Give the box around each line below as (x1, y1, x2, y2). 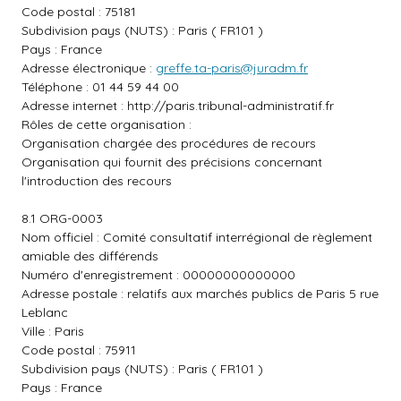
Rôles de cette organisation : (21, 116, 192, 132)
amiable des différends (21, 248, 158, 264)
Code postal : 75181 (21, 4, 136, 20)
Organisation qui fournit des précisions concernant (21, 154, 322, 170)
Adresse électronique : (21, 60, 156, 76)
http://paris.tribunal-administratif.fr (127, 98, 334, 114)
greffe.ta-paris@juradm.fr (156, 60, 308, 76)
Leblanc (21, 304, 68, 320)
